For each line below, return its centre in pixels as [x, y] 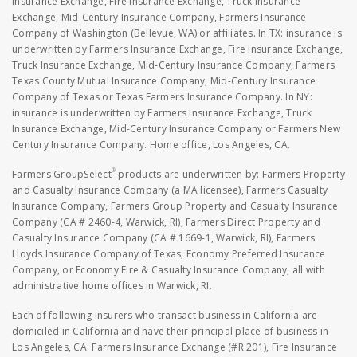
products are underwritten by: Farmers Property [231, 175]
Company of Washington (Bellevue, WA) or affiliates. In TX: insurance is [177, 33]
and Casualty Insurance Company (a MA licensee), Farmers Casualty [170, 190]
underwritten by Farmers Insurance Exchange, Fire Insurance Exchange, [177, 49]
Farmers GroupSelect [62, 175]
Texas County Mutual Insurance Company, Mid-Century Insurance [164, 81]
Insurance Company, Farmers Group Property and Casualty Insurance [175, 206]
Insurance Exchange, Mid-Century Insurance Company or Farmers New [176, 129]
